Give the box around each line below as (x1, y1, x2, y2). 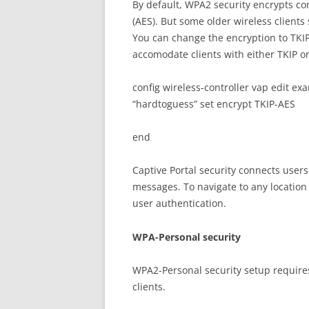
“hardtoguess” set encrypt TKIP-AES (132, 97, 295, 110)
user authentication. (132, 196, 226, 210)
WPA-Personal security (132, 230, 241, 243)
